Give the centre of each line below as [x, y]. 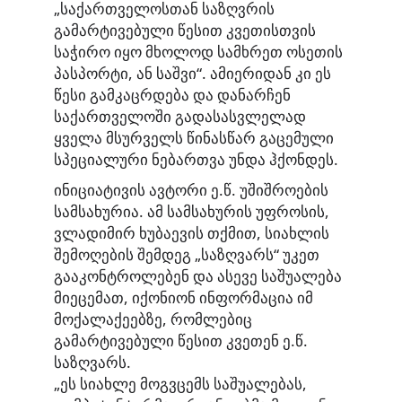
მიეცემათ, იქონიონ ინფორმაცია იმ [184, 297]
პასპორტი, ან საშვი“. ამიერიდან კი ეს [192, 74]
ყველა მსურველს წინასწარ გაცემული [194, 138]
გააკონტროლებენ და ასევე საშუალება [198, 275]
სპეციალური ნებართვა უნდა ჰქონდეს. [196, 160]
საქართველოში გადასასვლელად [180, 117]
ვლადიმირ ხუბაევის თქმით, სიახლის [192, 232]
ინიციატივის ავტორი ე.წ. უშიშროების [191, 189]
